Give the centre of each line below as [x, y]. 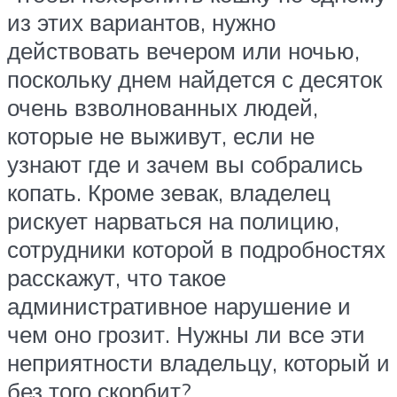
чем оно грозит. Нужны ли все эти [186, 335]
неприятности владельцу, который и [198, 363]
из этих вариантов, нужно [141, 23]
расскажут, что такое [117, 278]
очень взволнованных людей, [163, 108]
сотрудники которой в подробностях [196, 249]
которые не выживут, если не [161, 136]
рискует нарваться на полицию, [173, 221]
